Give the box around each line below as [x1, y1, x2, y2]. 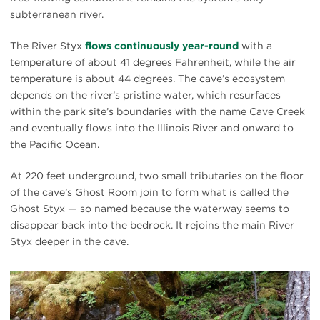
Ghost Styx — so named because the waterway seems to [10, 202, 289, 214]
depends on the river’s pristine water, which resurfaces [10, 89, 281, 101]
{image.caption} [9, 281, 89, 294]
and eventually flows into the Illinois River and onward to [10, 121, 294, 134]
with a [239, 39, 272, 51]
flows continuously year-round [85, 39, 239, 51]
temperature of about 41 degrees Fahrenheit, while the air [10, 56, 296, 68]
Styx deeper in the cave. [10, 235, 129, 247]
